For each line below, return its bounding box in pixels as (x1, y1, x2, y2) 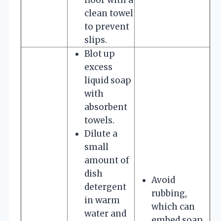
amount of (84, 154, 129, 166)
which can (151, 201, 195, 212)
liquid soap (84, 74, 131, 86)
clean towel (84, 7, 133, 19)
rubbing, (151, 187, 187, 199)
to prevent (84, 21, 129, 32)
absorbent (84, 101, 127, 112)
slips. (84, 34, 107, 45)
